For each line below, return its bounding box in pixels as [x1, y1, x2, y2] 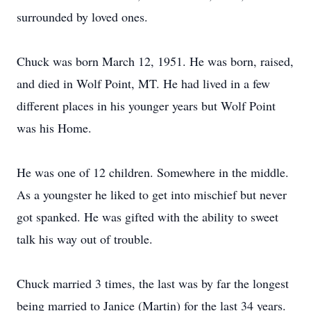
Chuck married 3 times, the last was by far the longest [17, 275, 289, 292]
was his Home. [17, 119, 92, 136]
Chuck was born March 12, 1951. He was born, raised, [17, 53, 294, 69]
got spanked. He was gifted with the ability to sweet [17, 208, 278, 225]
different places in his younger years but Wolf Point [17, 97, 276, 114]
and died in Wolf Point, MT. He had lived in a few [17, 75, 270, 92]
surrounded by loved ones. [17, 8, 148, 25]
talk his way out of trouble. [17, 230, 153, 247]
